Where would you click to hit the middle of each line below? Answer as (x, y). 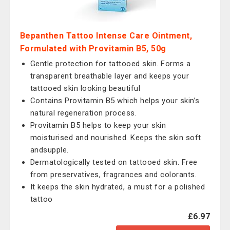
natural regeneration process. (83, 113)
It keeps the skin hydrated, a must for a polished (118, 187)
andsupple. (49, 150)
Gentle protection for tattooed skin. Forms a (110, 64)
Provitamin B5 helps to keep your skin (98, 125)
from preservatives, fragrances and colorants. (113, 175)
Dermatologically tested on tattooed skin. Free (114, 162)
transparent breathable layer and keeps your (110, 76)
